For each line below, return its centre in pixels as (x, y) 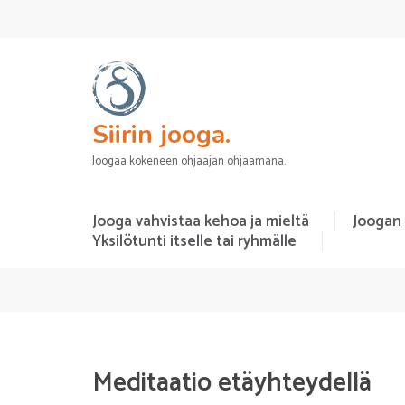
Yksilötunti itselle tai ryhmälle (194, 241)
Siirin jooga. (161, 135)
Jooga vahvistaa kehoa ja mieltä (201, 221)
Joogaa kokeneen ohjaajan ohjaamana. (189, 161)
